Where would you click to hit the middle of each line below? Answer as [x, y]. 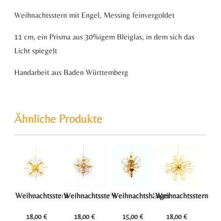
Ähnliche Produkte [58, 119]
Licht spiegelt [36, 51]
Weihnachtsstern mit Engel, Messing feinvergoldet [95, 15]
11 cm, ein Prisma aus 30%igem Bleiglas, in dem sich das [105, 37]
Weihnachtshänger [141, 195]
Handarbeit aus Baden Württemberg [72, 73]
